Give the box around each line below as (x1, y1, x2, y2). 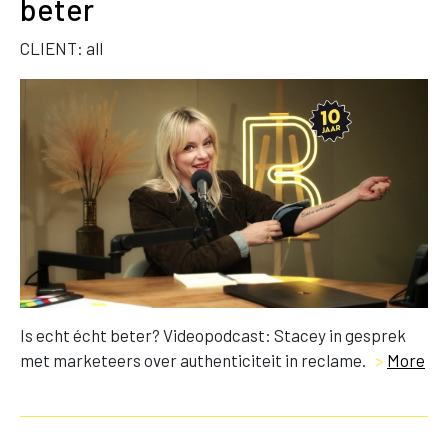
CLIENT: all (20, 38, 103, 58)
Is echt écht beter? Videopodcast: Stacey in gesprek (20, 325, 406, 346)
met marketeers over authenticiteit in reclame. (20, 350, 369, 371)
